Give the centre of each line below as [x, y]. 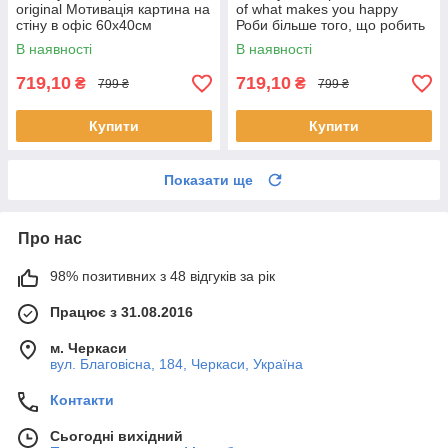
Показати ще [208, 180]
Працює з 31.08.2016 [121, 312]
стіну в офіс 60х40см [84, 25]
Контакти [82, 400]
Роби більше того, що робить [330, 25]
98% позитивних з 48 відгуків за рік [162, 276]
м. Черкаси [88, 348]
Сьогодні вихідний [116, 436]
